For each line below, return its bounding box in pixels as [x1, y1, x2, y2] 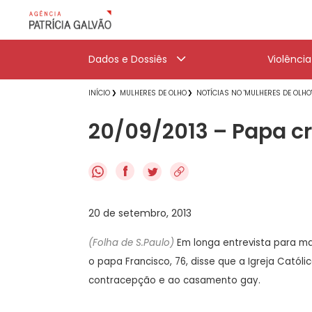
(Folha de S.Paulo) [88, 235, 174, 249]
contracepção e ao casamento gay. [88, 273, 260, 287]
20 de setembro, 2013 [88, 205, 192, 220]
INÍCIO [88, 88, 110, 98]
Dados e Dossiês [88, 52, 167, 66]
